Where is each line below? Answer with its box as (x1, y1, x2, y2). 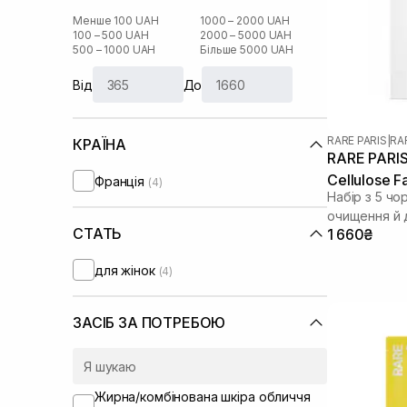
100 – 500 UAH (73, 28, 149, 42)
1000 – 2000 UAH (200, 14, 291, 27)
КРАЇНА (73, 135, 127, 154)
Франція (94, 173, 148, 189)
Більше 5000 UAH (200, 43, 294, 56)
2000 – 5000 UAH (200, 28, 293, 42)
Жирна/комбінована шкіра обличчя (94, 389, 311, 404)
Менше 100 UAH (73, 14, 159, 27)
